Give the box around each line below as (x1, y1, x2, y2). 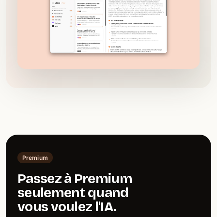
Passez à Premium (17, 170, 132, 187)
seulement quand (17, 184, 129, 201)
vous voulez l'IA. (17, 198, 117, 215)
